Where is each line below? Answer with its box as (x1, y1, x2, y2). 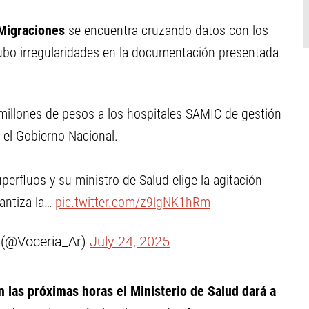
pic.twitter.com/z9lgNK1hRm (55, 194, 210, 210)
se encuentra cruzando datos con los (68, 22, 268, 39)
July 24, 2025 (90, 233, 170, 250)
